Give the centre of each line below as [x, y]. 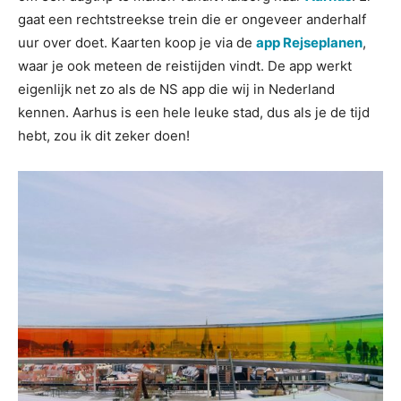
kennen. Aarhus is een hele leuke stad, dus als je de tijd [194, 112]
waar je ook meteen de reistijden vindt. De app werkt [185, 66]
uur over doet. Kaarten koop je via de [137, 43]
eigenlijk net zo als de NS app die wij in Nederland [176, 89]
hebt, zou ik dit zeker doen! [104, 136]
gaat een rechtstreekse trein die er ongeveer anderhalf [192, 19]
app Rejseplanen [309, 43]
